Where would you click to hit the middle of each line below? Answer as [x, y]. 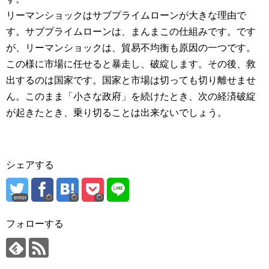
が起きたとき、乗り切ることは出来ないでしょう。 [116, 112]
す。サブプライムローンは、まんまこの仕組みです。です [131, 31]
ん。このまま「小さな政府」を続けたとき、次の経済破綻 [131, 96]
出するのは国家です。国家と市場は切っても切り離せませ [131, 80]
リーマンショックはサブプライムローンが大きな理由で [126, 15]
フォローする [35, 223]
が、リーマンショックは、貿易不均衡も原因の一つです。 [131, 47]
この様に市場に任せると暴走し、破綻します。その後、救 [131, 64]
